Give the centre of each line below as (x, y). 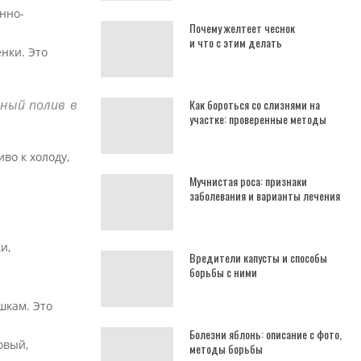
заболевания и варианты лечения (265, 195)
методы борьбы (226, 349)
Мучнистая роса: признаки (248, 181)
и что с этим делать (236, 42)
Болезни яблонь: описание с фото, (266, 334)
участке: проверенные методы (258, 119)
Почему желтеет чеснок (242, 28)
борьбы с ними (223, 272)
